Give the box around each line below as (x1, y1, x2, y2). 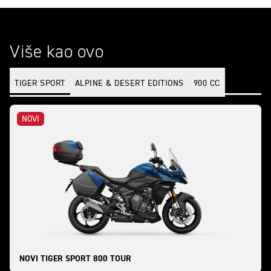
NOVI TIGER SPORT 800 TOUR (19, 253, 131, 265)
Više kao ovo (10, 44, 103, 62)
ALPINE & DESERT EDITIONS (74, 79, 184, 88)
